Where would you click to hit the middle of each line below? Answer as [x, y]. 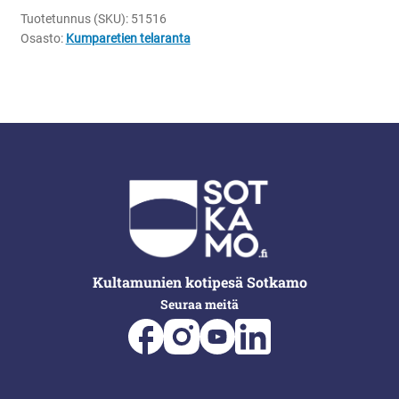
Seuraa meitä [199, 305]
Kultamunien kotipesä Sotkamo [199, 281]
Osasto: [43, 39]
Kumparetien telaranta [128, 39]
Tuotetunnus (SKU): [75, 19]
